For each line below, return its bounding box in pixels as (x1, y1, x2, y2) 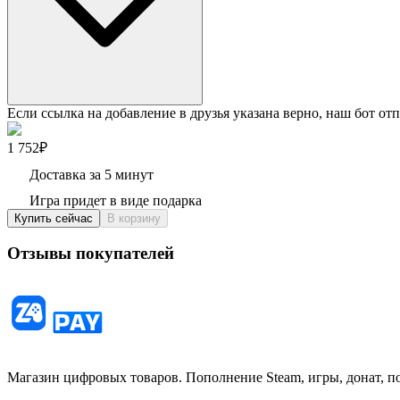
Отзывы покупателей (7, 244, 174, 263)
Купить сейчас (14, 211, 93, 225)
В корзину (107, 211, 161, 225)
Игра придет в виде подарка (29, 192, 202, 208)
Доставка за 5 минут (29, 166, 154, 182)
